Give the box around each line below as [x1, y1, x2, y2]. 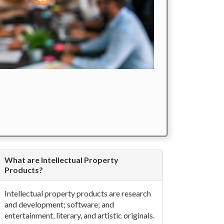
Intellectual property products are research [4, 188, 151, 198]
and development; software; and [4, 199, 114, 209]
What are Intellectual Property [4, 155, 118, 164]
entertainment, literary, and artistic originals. [4, 210, 154, 220]
